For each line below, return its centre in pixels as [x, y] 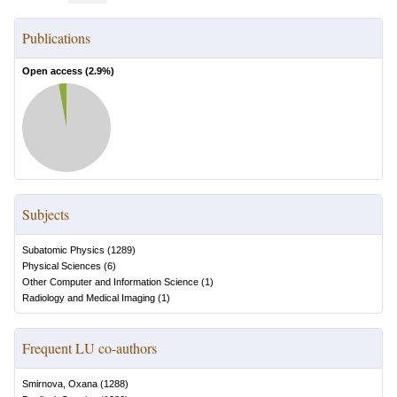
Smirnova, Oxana [60, 384]
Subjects [46, 214]
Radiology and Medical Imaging [89, 298]
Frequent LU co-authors [90, 348]
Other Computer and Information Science [110, 282]
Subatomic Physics [63, 250]
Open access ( [55, 71]
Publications [56, 38]
